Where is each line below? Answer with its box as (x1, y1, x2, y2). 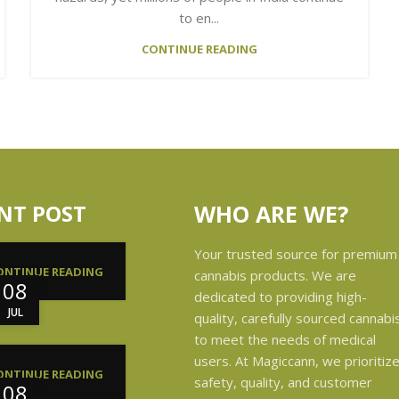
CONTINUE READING (141, 40, 257, 57)
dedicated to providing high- (194, 287, 367, 305)
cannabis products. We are (194, 265, 356, 284)
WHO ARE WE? (194, 198, 348, 229)
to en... (179, 8, 220, 27)
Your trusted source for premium (194, 244, 397, 263)
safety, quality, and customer (194, 372, 372, 391)
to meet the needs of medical (194, 330, 376, 348)
